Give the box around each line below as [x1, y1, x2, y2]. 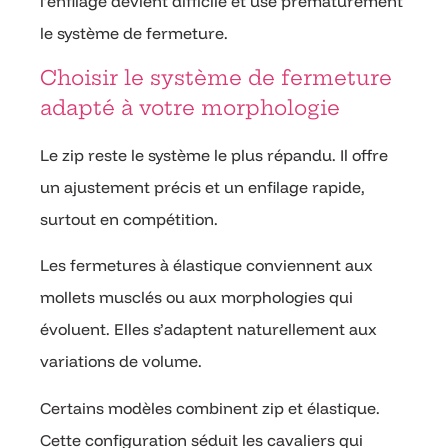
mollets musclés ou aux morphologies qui [40, 287, 353, 308]
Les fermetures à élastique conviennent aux [40, 255, 373, 276]
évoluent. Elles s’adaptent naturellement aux [40, 319, 377, 340]
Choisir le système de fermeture [40, 64, 392, 90]
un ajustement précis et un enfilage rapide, [40, 176, 365, 197]
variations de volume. [40, 351, 202, 372]
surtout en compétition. [40, 208, 218, 229]
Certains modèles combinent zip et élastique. [40, 397, 380, 418]
